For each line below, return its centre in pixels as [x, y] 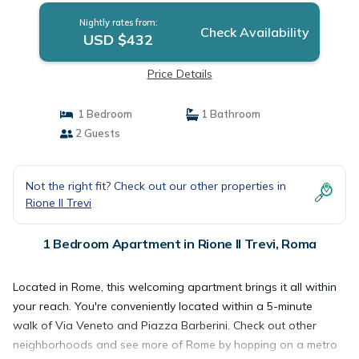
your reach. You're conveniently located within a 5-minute [163, 306]
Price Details [179, 74]
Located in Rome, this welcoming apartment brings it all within [175, 287]
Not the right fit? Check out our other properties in [156, 186]
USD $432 [119, 40]
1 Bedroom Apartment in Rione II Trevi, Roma [179, 244]
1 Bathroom [230, 114]
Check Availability [254, 32]
